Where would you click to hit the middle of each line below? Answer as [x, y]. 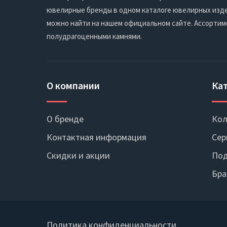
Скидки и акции [78, 156]
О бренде [65, 119]
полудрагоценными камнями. [94, 36]
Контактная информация [97, 137]
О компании [73, 86]
